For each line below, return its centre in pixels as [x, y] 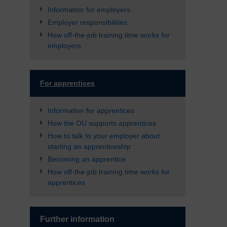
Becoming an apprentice [87, 159]
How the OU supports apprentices [102, 123]
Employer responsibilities [88, 22]
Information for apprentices [91, 110]
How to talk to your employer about [104, 136]
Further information [78, 219]
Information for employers [89, 10]
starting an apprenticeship [89, 146]
